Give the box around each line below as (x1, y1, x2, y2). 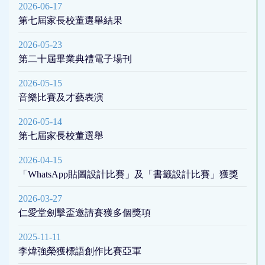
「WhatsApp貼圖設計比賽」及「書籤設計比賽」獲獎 (18, 169, 238, 180)
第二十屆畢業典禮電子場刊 (18, 54, 132, 64)
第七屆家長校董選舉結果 (18, 15, 122, 26)
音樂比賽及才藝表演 (18, 92, 104, 103)
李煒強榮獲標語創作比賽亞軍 (18, 246, 141, 257)
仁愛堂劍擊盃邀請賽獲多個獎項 (18, 208, 151, 218)
